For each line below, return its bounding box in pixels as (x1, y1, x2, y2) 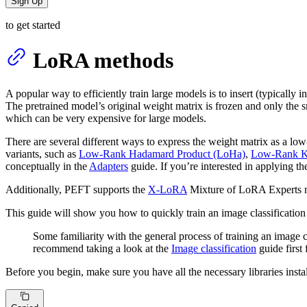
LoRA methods (33, 47, 173, 73)
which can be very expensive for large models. (5, 112, 206, 125)
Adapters (89, 160, 128, 173)
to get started (5, 19, 60, 31)
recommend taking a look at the (33, 243, 171, 255)
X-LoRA (148, 184, 187, 196)
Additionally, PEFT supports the (5, 184, 148, 196)
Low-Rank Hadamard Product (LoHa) (79, 148, 245, 160)
